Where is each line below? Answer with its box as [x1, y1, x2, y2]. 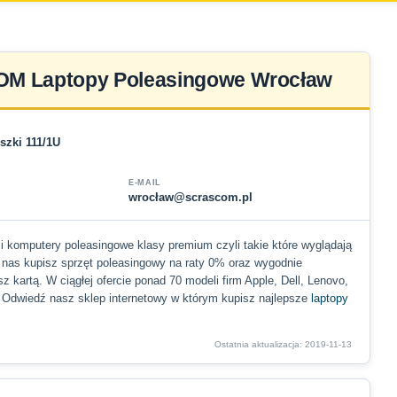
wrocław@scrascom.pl [128, 191, 253, 204]
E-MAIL [128, 178, 161, 187]
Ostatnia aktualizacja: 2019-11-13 [214, 339, 352, 349]
